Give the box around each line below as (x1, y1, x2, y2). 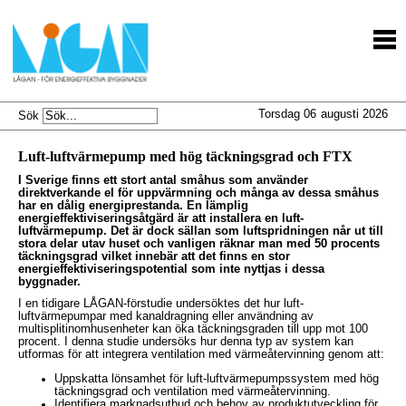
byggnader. (18, 275, 81, 288)
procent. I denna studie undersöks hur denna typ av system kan (18, 335, 353, 348)
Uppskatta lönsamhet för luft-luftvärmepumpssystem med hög (54, 372, 379, 385)
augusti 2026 (321, 108, 388, 121)
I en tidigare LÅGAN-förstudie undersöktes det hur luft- (18, 297, 304, 310)
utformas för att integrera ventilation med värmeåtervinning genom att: (18, 348, 384, 361)
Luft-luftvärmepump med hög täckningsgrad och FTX (18, 149, 353, 164)
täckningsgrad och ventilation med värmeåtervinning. (54, 384, 331, 398)
